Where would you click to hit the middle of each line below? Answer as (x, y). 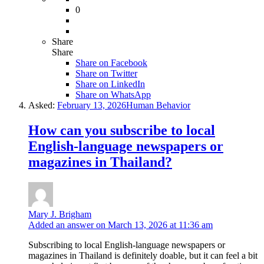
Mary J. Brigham (60, 214)
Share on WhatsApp (113, 94)
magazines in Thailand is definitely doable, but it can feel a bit (143, 255)
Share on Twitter (106, 73)
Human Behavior (158, 105)
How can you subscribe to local (122, 130)
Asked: (42, 105)
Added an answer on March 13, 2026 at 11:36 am (121, 225)
